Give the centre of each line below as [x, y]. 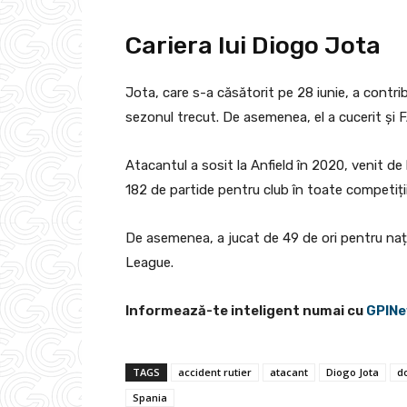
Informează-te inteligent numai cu [246, 310]
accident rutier [215, 372]
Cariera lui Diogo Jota [253, 45]
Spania [150, 397]
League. [149, 262]
